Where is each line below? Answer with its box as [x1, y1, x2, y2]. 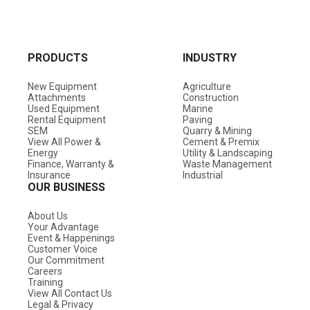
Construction [183, 91, 239, 103]
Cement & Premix [183, 136, 259, 147]
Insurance [28, 169, 71, 181]
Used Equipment [28, 102, 100, 114]
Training [28, 276, 63, 288]
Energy [28, 147, 58, 158]
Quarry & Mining [183, 125, 252, 136]
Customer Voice [28, 243, 98, 255]
